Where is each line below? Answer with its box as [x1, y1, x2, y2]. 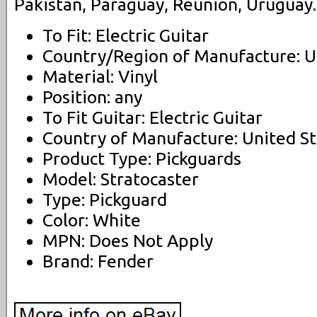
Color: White [42, 209, 141, 230]
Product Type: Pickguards [42, 148, 241, 168]
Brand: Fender [42, 250, 154, 271]
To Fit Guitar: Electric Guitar [42, 107, 263, 127]
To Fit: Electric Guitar [42, 25, 209, 45]
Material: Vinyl [42, 66, 158, 86]
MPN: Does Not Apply [42, 230, 213, 250]
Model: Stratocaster [42, 168, 199, 189]
